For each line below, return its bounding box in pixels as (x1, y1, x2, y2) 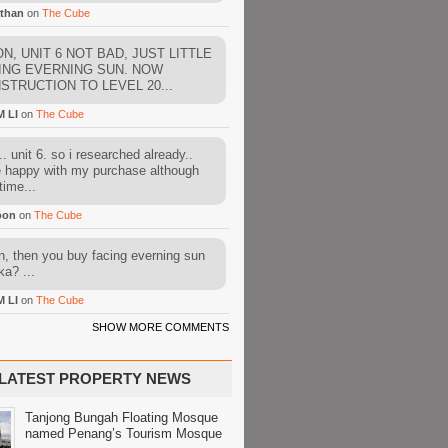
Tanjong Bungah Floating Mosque (25, 410, 218, 425)
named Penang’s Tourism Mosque (25, 426, 222, 441)
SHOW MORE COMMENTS (92, 321, 229, 333)
